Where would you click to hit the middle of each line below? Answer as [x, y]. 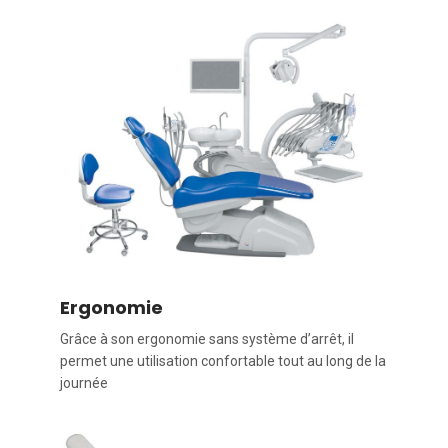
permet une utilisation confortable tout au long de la [223, 361]
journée [84, 383]
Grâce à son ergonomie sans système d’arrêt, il [207, 339]
